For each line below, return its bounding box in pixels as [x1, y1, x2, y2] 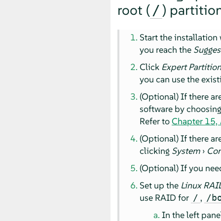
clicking [140, 145, 172, 156]
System [172, 145, 201, 156]
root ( [117, 1, 150, 19]
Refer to [140, 115, 172, 127]
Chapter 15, [172, 115, 220, 127]
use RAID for [140, 191, 191, 203]
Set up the [140, 179, 181, 191]
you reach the [140, 43, 194, 55]
